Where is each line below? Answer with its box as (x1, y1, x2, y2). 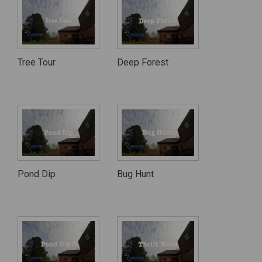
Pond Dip (18, 168, 56, 180)
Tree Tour (18, 56, 56, 68)
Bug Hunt (117, 168, 154, 180)
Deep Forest (117, 56, 168, 68)
